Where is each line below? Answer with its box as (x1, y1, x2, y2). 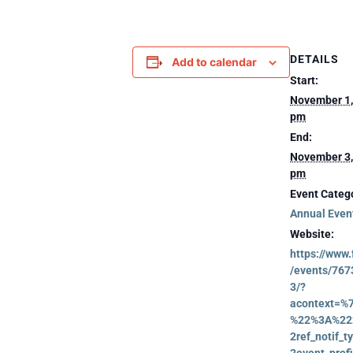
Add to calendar (171, 54, 257, 69)
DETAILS (290, 52, 339, 65)
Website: (290, 227, 334, 240)
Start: (290, 73, 318, 87)
